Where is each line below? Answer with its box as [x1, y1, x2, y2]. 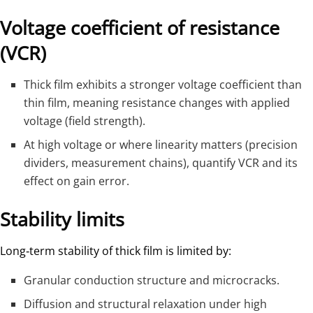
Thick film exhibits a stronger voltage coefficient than [24, 77, 303, 93]
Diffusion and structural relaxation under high [24, 296, 268, 312]
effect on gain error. [24, 173, 130, 189]
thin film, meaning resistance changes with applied [24, 95, 291, 111]
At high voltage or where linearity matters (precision [24, 137, 298, 153]
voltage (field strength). [24, 113, 146, 129]
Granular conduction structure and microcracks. [24, 272, 280, 288]
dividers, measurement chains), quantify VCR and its [24, 155, 298, 171]
